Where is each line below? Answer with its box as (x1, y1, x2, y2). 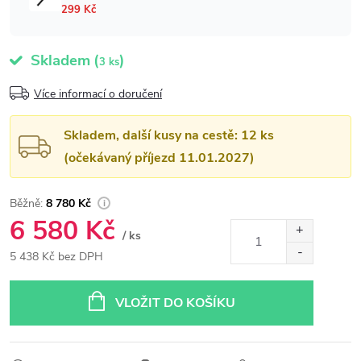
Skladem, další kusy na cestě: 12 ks (64, 126, 274, 144)
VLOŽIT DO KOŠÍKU (114, 293, 235, 312)
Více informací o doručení (34, 86, 162, 102)
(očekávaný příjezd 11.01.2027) (64, 148, 255, 167)
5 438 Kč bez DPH (10, 248, 103, 264)
